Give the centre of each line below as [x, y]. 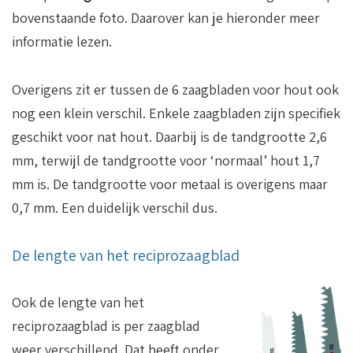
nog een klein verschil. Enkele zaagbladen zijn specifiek [176, 113]
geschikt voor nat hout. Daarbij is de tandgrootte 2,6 [169, 136]
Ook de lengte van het [78, 302]
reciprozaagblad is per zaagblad [106, 325]
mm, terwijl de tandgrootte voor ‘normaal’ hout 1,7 [166, 160]
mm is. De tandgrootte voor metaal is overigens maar [170, 184]
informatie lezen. [62, 41]
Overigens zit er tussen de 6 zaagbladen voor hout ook [175, 89]
